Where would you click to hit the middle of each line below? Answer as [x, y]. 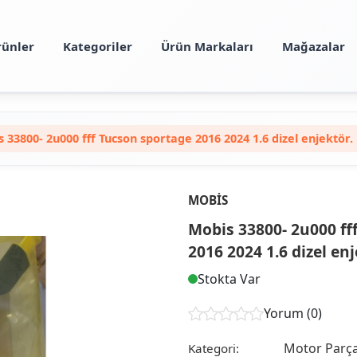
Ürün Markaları [207, 46]
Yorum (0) [293, 314]
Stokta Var [229, 279]
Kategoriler [97, 46]
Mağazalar [313, 46]
